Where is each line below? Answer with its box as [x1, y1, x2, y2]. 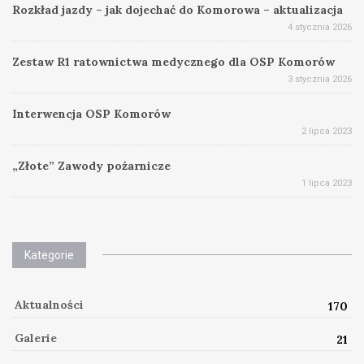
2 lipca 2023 [301, 126, 352, 136]
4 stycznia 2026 [288, 22, 352, 32]
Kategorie [24, 249, 74, 262]
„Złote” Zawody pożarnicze [12, 158, 171, 173]
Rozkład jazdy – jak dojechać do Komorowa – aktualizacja [12, 2, 343, 17]
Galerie [15, 331, 57, 345]
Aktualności [15, 297, 84, 312]
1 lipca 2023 [301, 178, 352, 188]
